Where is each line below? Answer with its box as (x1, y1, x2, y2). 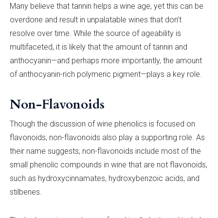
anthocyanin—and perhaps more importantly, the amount (10, 55, 202, 65)
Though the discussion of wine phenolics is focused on (10, 119, 195, 128)
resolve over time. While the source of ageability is (10, 28, 181, 38)
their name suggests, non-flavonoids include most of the (10, 146, 201, 156)
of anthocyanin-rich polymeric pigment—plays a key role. (10, 69, 202, 79)
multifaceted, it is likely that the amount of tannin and (10, 42, 187, 52)
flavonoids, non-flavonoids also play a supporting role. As (10, 132, 205, 142)
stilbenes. (10, 187, 42, 197)
